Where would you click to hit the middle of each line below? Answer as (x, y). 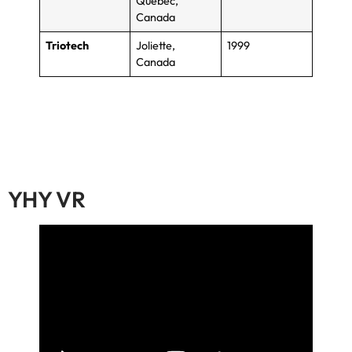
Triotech (68, 46)
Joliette (154, 46)
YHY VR (47, 199)
